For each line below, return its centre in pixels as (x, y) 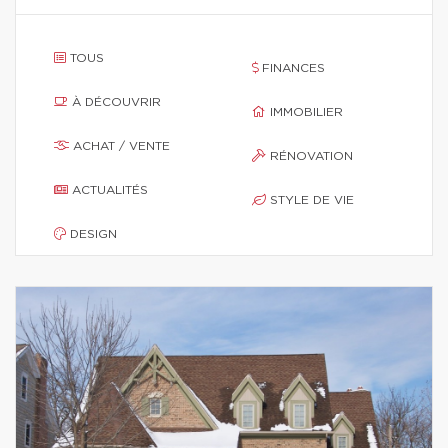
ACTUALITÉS (110, 190)
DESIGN (93, 234)
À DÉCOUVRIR (116, 102)
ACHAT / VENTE (121, 146)
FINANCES (293, 68)
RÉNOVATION (311, 156)
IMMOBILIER (306, 112)
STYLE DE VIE (312, 200)
